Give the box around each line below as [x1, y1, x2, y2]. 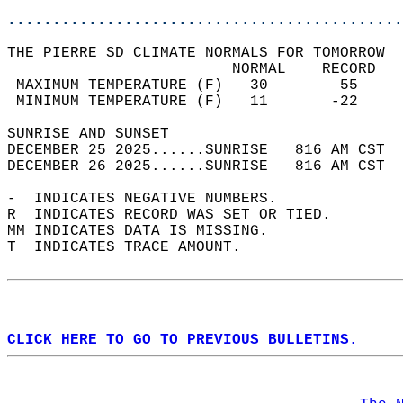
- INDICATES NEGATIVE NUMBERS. [7, 191, 295, 207]
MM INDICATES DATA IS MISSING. [7, 223, 286, 239]
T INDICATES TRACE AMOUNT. [7, 239, 259, 255]
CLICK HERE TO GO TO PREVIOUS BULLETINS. [7, 332, 358, 348]
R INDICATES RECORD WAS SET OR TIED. [7, 207, 349, 223]
